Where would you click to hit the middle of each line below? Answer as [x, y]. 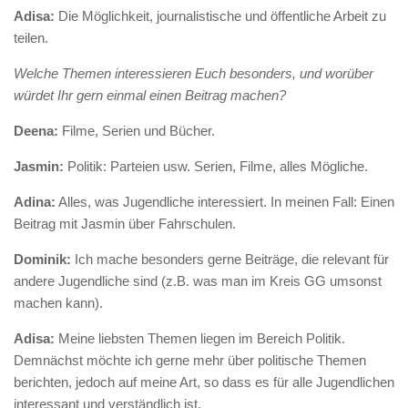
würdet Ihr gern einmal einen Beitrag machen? [150, 96]
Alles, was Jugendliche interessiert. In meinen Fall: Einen [225, 202]
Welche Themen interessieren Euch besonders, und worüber [194, 74]
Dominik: [42, 260]
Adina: [35, 202]
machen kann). [58, 303]
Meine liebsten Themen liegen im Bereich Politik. [200, 339]
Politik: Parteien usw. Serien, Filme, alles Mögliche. [216, 167]
